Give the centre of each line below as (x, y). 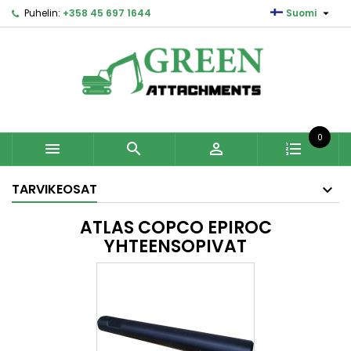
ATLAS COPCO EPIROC (175, 228)
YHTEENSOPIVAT (175, 247)
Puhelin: (42, 13)
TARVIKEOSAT (54, 190)
